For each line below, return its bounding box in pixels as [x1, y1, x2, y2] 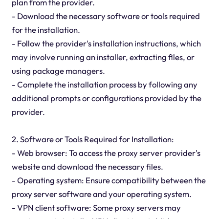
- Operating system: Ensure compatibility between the [11, 175, 206, 186]
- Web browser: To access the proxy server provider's [11, 148, 200, 158]
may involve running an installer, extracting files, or [11, 52, 195, 63]
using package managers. [11, 66, 105, 76]
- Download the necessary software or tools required [11, 11, 200, 22]
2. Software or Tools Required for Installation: [11, 134, 174, 145]
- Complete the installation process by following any [11, 79, 197, 90]
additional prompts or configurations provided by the [11, 93, 201, 104]
